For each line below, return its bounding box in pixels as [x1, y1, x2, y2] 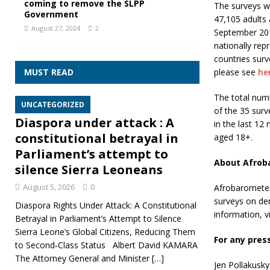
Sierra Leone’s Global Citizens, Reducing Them [15, 226, 195, 237]
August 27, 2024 [31, 24, 80, 33]
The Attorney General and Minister [15, 253, 152, 264]
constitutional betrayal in [15, 130, 178, 146]
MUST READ [24, 66, 74, 78]
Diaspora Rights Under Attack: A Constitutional [15, 199, 196, 211]
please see [213, 66, 258, 78]
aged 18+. [213, 131, 253, 143]
